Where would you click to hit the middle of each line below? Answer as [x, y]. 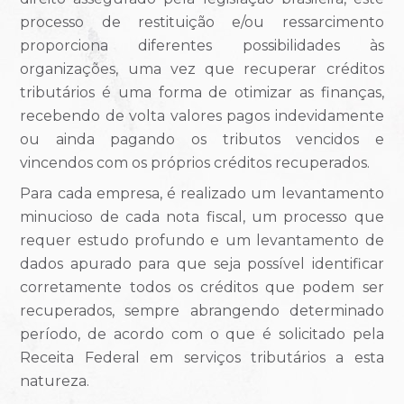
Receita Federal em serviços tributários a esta [202, 357]
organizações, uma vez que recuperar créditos [202, 69]
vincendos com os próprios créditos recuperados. [195, 162]
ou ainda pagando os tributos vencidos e [202, 139]
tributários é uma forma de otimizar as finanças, [202, 92]
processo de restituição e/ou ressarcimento [202, 22]
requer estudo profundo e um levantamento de [202, 240]
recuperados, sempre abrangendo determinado [202, 310]
